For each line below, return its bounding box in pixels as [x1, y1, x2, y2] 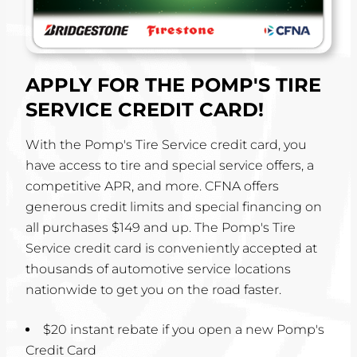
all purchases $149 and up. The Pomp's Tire [25, 220, 296, 236]
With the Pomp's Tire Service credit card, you [25, 137, 307, 153]
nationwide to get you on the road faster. [25, 282, 281, 298]
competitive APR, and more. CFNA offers [25, 178, 279, 194]
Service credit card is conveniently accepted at [25, 241, 317, 257]
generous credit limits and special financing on [25, 199, 322, 215]
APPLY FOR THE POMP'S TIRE [25, 73, 321, 97]
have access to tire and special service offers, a [25, 158, 314, 174]
